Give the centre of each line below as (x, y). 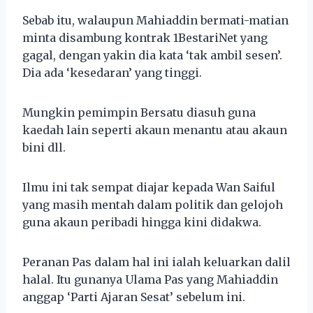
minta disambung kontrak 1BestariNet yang (145, 37)
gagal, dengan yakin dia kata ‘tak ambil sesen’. (152, 55)
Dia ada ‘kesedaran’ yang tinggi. (112, 72)
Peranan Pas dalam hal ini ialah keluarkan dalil (156, 262)
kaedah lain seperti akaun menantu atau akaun (155, 130)
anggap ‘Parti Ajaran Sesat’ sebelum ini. (134, 297)
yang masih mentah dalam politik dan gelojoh (153, 204)
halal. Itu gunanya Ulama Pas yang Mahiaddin (150, 279)
